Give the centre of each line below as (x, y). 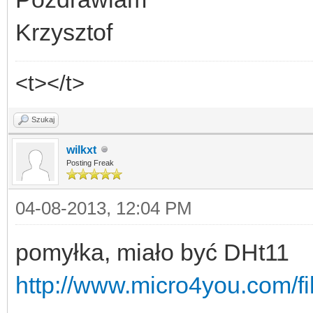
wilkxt (81, 150)
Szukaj (43, 119)
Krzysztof (64, 32)
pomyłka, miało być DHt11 (152, 252)
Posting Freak (90, 162)
